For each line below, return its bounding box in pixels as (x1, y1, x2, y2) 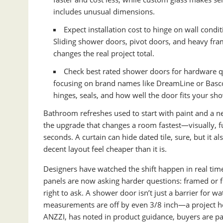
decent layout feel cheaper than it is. (43, 144, 167, 154)
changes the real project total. (53, 48, 154, 59)
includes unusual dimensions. (53, 6, 155, 17)
